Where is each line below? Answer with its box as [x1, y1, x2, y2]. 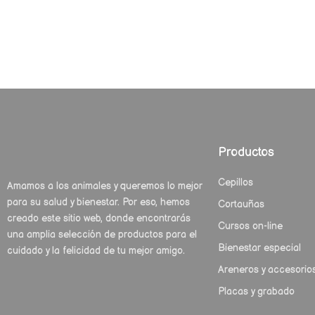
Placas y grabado [218, 285, 295, 297]
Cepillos [218, 176, 253, 188]
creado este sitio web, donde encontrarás [7, 212, 191, 224]
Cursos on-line [218, 220, 283, 232]
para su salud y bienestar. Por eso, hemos [7, 196, 190, 208]
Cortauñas [218, 198, 264, 210]
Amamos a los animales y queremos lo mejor [7, 180, 202, 192]
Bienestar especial [218, 242, 301, 254]
